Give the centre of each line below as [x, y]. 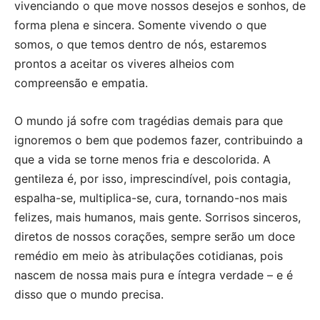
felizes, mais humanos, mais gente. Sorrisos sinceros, [157, 217]
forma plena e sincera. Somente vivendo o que [140, 25]
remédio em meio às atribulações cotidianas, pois [149, 255]
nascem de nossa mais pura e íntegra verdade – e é [154, 275]
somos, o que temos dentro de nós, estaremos [140, 44]
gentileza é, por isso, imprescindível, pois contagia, [152, 178]
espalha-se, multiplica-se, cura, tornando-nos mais [151, 197]
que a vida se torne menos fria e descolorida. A [142, 159]
